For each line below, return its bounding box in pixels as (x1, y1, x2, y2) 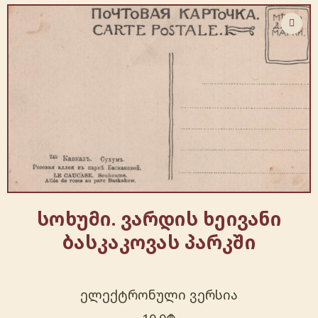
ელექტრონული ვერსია (80, 285, 238, 303)
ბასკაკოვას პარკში (62, 229, 256, 255)
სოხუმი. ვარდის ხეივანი (37, 205, 281, 231)
